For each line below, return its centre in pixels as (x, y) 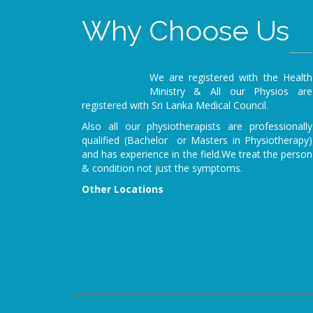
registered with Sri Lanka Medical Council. (175, 105)
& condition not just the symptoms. (162, 168)
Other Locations (123, 189)
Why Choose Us (185, 30)
